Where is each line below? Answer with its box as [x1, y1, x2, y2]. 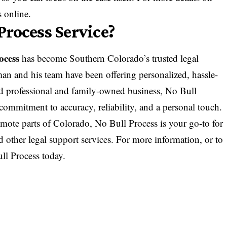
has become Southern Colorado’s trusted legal [19, 52, 199, 65]
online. [2, 7, 31, 20]
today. [40, 149, 66, 162]
